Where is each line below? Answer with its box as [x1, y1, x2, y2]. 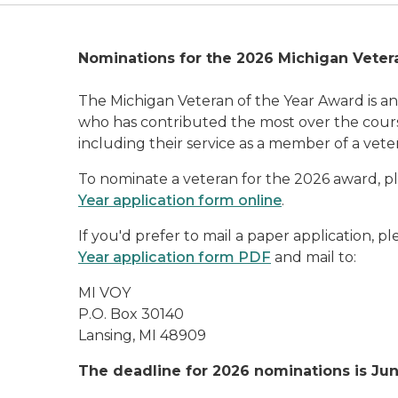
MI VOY [78, 284, 131, 301]
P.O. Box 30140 [78, 306, 184, 322]
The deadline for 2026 [78, 362, 254, 379]
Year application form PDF [78, 249, 271, 266]
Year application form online [78, 192, 282, 209]
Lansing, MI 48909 [78, 327, 206, 344]
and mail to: [271, 249, 356, 266]
